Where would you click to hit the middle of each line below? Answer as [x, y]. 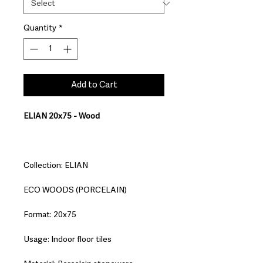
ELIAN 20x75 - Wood [62, 116]
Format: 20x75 [50, 215]
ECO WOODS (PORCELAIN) [75, 190]
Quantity [40, 28]
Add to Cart [94, 85]
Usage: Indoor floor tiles [68, 239]
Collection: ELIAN [56, 165]
